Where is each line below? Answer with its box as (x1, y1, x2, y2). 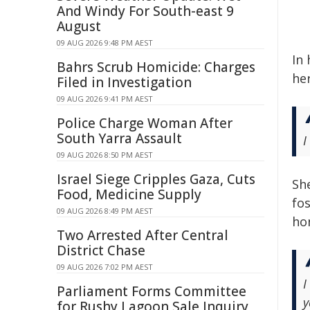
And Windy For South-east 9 (57, 2, 234, 20)
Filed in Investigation (57, 73, 192, 91)
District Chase (57, 241, 145, 259)
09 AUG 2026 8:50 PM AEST (57, 149, 153, 160)
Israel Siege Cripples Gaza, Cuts (57, 170, 255, 188)
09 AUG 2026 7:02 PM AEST (57, 262, 153, 272)
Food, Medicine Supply (57, 185, 201, 203)
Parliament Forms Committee (57, 282, 246, 300)
